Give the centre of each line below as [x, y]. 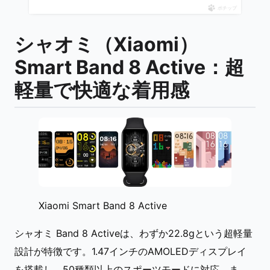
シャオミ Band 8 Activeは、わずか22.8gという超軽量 [133, 233]
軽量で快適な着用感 [102, 90]
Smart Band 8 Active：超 [129, 67]
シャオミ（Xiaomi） [106, 45]
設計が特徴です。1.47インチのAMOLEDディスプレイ [130, 251]
